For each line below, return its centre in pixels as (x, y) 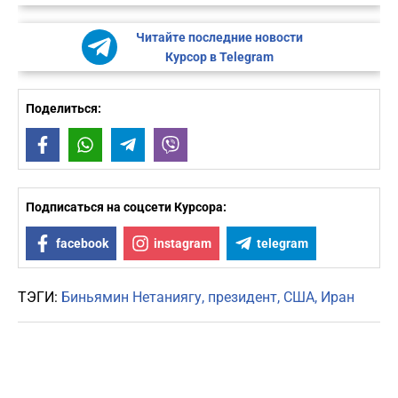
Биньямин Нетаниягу (131, 298)
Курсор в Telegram (219, 57)
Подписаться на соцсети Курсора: (126, 207)
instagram (183, 244)
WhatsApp (130, 145)
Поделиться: (64, 109)
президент (243, 298)
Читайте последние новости (219, 38)
